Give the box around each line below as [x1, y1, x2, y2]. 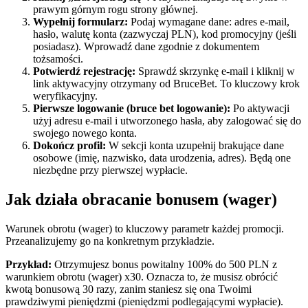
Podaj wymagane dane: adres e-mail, [128, 15, 289, 27]
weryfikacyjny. [33, 89, 98, 102]
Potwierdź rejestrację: [33, 65, 135, 77]
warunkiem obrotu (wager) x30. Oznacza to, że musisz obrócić [5, 270, 278, 283]
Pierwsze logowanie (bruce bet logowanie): [33, 102, 230, 114]
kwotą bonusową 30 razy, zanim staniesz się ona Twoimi [5, 283, 252, 295]
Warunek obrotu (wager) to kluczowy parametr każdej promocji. [5, 222, 284, 234]
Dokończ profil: [33, 139, 106, 151]
